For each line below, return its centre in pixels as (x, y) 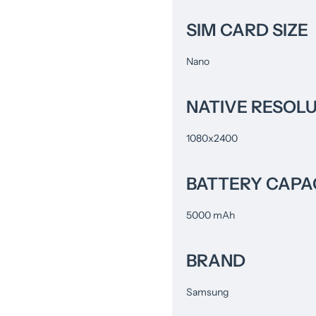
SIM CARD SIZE (247, 30)
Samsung (207, 292)
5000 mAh (211, 215)
